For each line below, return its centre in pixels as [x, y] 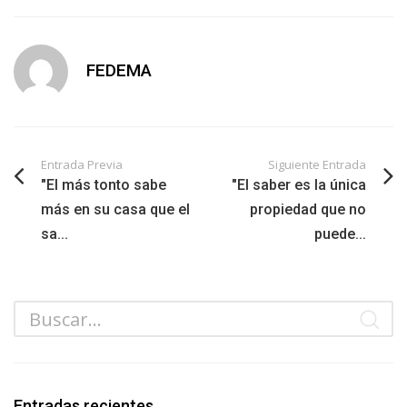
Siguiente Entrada [317, 164]
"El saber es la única [299, 185]
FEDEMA [119, 70]
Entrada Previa [82, 164]
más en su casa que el [115, 209]
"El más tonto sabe [104, 185]
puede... [340, 234]
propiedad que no [308, 209]
